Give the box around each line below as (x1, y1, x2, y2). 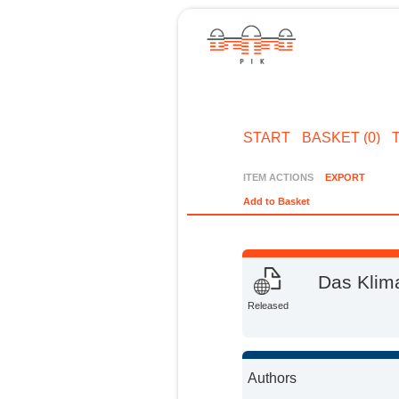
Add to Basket (243, 196, 311, 208)
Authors (248, 370, 297, 386)
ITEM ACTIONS (243, 171, 314, 183)
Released (248, 300, 289, 312)
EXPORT (324, 171, 365, 183)
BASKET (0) (301, 129, 380, 145)
